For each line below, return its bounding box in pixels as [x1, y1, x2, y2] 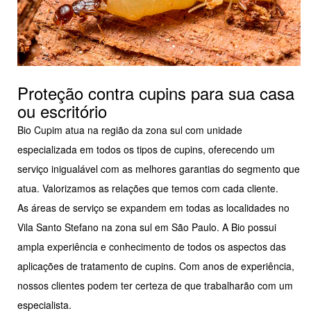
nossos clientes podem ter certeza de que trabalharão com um [17, 278, 293, 292]
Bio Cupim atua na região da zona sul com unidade [17, 122, 242, 137]
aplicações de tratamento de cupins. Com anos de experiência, [17, 258, 294, 273]
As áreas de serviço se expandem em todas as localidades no [17, 200, 289, 215]
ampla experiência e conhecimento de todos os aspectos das [17, 239, 286, 253]
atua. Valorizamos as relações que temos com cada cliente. [17, 180, 278, 195]
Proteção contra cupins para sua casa [17, 80, 294, 105]
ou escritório [17, 98, 107, 123]
